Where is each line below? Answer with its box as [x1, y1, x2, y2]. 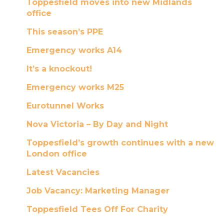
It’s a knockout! [26, 64, 92, 73]
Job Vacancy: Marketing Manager [26, 186, 169, 195]
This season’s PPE [26, 27, 103, 36]
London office [26, 149, 87, 158]
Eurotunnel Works [26, 101, 104, 110]
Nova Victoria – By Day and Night [26, 119, 168, 129]
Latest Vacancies [26, 167, 99, 177]
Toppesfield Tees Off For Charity [26, 204, 168, 214]
